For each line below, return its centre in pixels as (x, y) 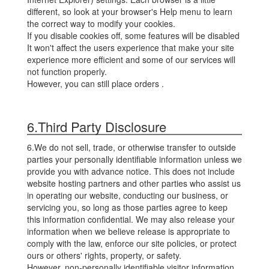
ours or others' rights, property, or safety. (104, 255)
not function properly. (67, 71)
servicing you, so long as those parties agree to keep (127, 207)
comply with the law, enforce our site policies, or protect (132, 243)
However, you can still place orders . (95, 83)
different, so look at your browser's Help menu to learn (130, 11)
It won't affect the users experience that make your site (131, 47)
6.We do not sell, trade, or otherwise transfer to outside (131, 147)
